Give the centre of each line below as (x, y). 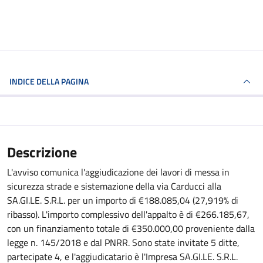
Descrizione (42, 152)
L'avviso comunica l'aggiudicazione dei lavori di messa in (118, 172)
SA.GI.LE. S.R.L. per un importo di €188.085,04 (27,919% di (123, 200)
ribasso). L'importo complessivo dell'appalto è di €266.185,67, (128, 214)
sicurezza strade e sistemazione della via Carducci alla (114, 186)
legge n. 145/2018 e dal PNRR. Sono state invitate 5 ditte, (123, 242)
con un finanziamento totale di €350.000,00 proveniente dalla (131, 228)
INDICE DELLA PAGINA (63, 81)
